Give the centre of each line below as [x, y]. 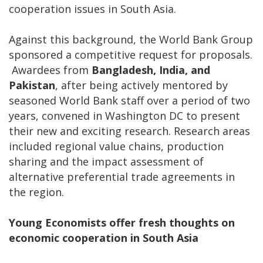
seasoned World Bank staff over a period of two [129, 101]
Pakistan [32, 85]
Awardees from [50, 70]
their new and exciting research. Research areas [129, 131]
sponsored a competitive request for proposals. [131, 55]
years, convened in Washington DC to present [124, 116]
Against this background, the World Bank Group [131, 40]
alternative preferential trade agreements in [122, 177]
